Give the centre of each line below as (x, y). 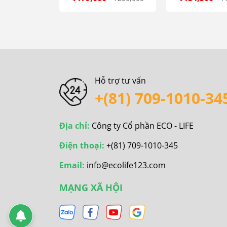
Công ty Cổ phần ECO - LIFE (143, 126)
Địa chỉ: (75, 126)
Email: (73, 165)
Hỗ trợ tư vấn (120, 81)
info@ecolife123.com (126, 165)
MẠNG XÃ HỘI (91, 188)
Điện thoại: (83, 146)
